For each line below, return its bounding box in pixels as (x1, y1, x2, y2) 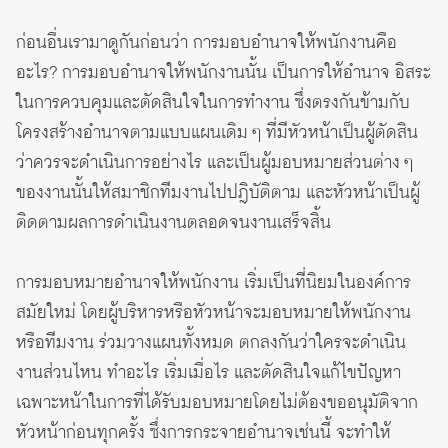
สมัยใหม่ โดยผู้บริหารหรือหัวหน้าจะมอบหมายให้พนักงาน (16, 300, 411, 327)
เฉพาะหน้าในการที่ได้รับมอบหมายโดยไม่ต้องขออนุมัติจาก (16, 390, 418, 417)
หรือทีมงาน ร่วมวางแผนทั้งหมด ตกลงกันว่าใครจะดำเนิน (16, 330, 406, 357)
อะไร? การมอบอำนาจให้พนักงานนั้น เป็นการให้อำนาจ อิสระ (16, 60, 431, 87)
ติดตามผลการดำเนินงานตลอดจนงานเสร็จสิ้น (16, 210, 331, 237)
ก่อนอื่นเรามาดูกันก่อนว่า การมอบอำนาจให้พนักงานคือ (16, 30, 397, 57)
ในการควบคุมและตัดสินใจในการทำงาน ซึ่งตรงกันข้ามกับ (16, 90, 410, 117)
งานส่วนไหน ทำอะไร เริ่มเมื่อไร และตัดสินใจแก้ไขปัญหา (16, 360, 401, 387)
